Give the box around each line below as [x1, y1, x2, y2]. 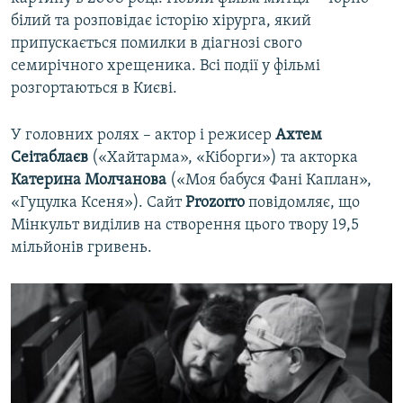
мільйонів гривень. [11, 239, 152, 257]
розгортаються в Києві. [11, 80, 177, 98]
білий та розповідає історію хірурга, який [11, 13, 311, 31]
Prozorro [185, 194, 245, 212]
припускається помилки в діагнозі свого [11, 35, 302, 53]
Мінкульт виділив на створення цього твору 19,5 [11, 217, 359, 235]
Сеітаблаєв [11, 149, 88, 167]
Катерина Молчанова [11, 172, 166, 190]
